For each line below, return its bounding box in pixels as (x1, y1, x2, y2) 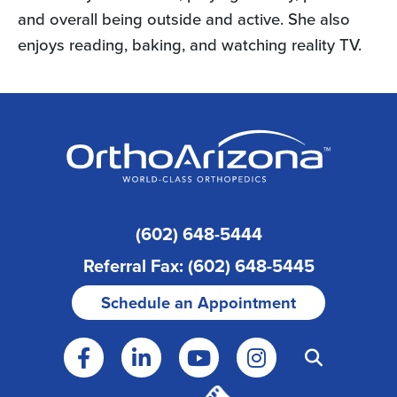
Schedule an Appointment (101, 291, 296, 315)
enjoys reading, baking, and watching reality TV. (18, 33, 362, 58)
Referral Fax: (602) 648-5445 (82, 253, 315, 280)
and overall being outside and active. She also (18, 7, 350, 32)
